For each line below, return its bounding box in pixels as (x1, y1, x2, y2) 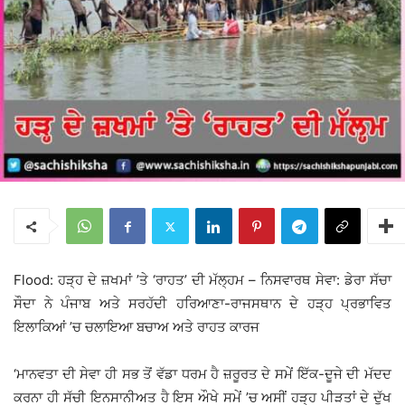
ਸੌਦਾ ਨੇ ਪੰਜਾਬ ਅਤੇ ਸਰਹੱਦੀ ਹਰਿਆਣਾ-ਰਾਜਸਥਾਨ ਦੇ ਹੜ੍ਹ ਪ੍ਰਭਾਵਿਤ (14, 295, 391, 313)
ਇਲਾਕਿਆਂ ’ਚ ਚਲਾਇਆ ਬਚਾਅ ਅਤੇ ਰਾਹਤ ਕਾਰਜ (14, 318, 259, 336)
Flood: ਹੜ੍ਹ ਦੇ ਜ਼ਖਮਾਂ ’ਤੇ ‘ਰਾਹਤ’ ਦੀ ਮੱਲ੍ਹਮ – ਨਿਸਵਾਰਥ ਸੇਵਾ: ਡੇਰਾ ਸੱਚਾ (14, 271, 391, 289)
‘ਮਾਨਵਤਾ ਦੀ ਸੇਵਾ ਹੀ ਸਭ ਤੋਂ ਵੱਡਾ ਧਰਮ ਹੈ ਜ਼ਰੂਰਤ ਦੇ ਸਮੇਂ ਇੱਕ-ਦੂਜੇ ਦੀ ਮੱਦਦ (14, 365, 391, 383)
